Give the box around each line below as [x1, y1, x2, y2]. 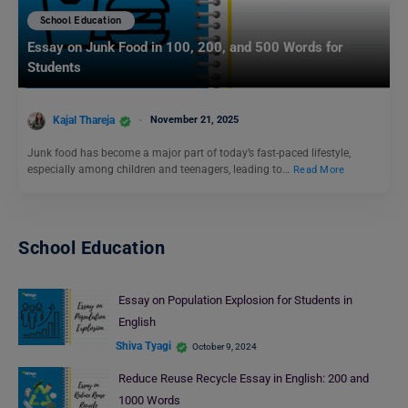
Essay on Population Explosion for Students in [117, 292, 352, 307]
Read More [293, 163, 345, 176]
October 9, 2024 [192, 341, 257, 352]
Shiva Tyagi [116, 340, 171, 353]
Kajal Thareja [53, 114, 115, 127]
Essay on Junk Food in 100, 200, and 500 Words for [27, 39, 343, 56]
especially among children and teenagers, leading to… [27, 162, 292, 176]
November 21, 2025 [150, 114, 239, 127]
